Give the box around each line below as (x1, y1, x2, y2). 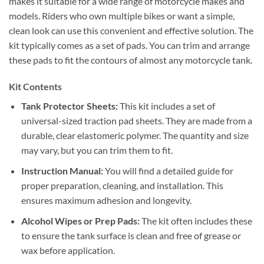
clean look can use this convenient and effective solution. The (9, 24, 253, 36)
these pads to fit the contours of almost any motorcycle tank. (9, 54, 252, 65)
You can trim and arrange (149, 39, 250, 51)
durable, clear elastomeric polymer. (21, 130, 163, 141)
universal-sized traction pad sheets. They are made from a (21, 115, 252, 127)
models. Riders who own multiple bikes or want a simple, (9, 9, 235, 21)
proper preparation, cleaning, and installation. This (21, 180, 223, 192)
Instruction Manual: (21, 165, 103, 177)
